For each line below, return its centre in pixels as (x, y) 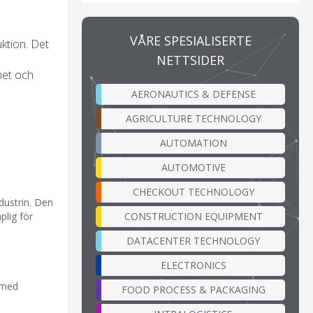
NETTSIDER (190, 60)
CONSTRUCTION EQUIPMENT (193, 216)
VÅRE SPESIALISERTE (190, 40)
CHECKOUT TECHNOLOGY (193, 191)
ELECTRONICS (193, 265)
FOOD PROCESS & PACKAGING (193, 289)
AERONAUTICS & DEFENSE (193, 94)
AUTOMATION (193, 143)
